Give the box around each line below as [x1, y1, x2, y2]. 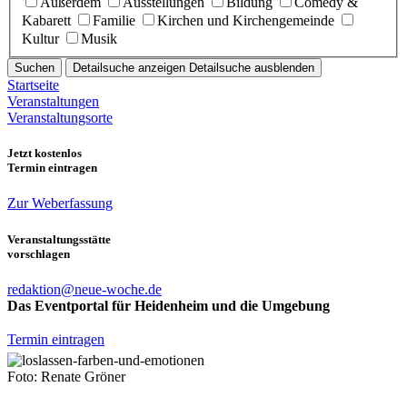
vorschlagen [7, 246, 70, 261]
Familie [93, 13, 135, 29]
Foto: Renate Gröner [7, 368, 125, 384]
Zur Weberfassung [7, 195, 113, 212]
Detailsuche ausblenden [189, 61, 314, 75]
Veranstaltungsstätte [7, 232, 111, 246]
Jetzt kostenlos [7, 146, 82, 161]
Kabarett [22, 13, 71, 29]
